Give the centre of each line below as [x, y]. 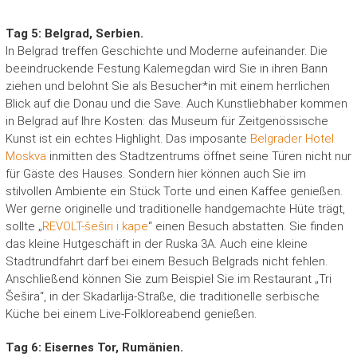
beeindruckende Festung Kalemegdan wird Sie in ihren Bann [166, 69]
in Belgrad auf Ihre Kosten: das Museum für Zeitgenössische [167, 122]
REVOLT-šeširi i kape [95, 227]
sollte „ [24, 227]
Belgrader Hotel [290, 139]
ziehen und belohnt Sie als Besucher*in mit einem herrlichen [167, 86]
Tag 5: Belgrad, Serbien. [74, 34]
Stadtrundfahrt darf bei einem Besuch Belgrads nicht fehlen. [166, 262]
